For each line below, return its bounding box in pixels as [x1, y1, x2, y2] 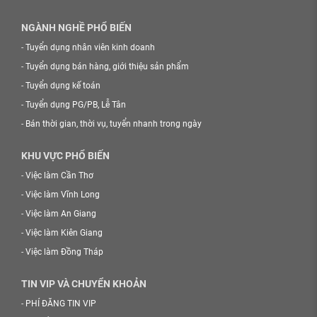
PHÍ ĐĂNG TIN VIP [25, 299, 96, 309]
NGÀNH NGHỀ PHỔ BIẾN [21, 22, 132, 33]
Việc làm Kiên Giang [25, 228, 103, 238]
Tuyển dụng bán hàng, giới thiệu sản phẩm [25, 62, 189, 71]
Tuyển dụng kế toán [25, 81, 100, 91]
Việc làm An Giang [25, 209, 96, 219]
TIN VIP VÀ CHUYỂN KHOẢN [21, 278, 146, 289]
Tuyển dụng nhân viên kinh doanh [25, 42, 155, 52]
